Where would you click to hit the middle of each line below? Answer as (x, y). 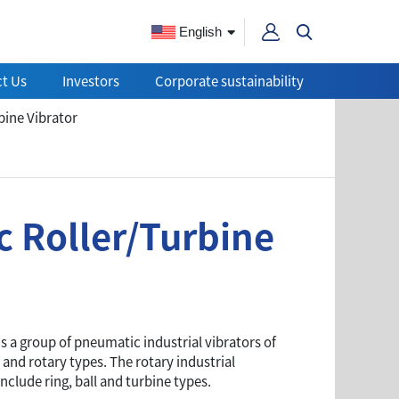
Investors (91, 81)
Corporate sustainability (229, 81)
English (199, 31)
